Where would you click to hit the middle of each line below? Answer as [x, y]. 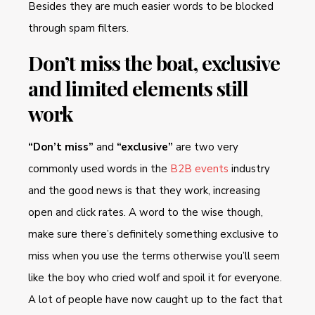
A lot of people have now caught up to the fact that [155, 299]
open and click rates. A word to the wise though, [146, 212]
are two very [206, 147]
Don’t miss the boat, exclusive [154, 62]
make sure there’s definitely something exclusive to [153, 234]
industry [249, 168]
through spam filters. [78, 28]
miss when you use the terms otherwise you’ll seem [154, 256]
